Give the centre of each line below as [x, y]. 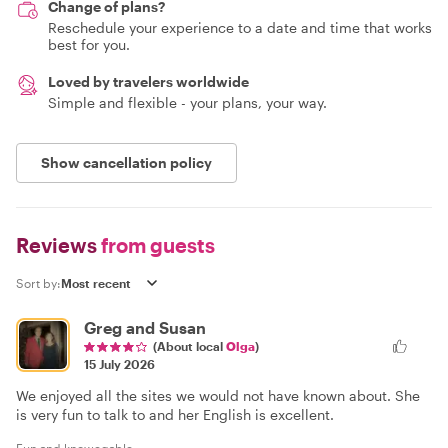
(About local [189, 345]
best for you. [89, 44]
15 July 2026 [119, 363]
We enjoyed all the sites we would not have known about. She [218, 395]
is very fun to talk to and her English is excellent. [175, 414]
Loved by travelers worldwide [148, 81]
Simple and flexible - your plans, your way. [187, 102]
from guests [156, 244]
